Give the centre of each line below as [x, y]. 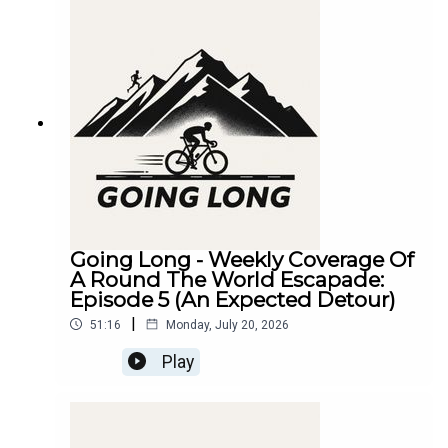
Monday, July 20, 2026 [227, 324]
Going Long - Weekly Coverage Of [242, 259]
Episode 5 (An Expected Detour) [233, 299]
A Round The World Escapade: [227, 279]
